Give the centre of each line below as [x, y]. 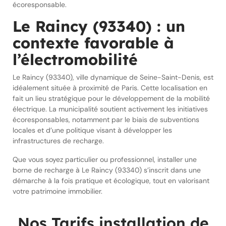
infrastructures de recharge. [58, 141]
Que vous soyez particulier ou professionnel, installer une [105, 159]
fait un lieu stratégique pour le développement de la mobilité [111, 98]
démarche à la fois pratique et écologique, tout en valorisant [111, 181]
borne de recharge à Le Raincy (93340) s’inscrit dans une [107, 170]
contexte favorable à [93, 43]
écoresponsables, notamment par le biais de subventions [106, 120]
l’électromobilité [75, 60]
